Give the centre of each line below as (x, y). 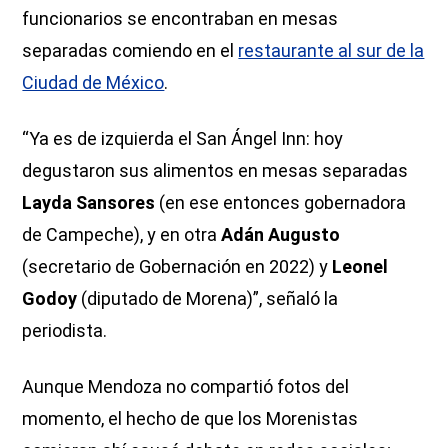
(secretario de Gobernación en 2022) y (177, 267)
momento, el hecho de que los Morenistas (190, 419)
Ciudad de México (93, 83)
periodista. (65, 331)
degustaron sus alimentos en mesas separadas (215, 171)
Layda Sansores (89, 203)
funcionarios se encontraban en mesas (180, 19)
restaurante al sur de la (331, 51)
